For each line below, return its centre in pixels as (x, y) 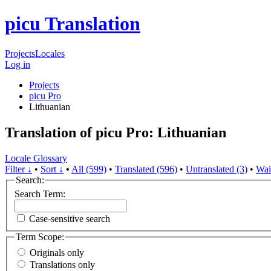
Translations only (62, 264)
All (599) (89, 169)
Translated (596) (146, 169)
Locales (50, 53)
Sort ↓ (52, 169)
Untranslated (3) (217, 169)
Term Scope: (40, 237)
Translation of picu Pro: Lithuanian (116, 132)
